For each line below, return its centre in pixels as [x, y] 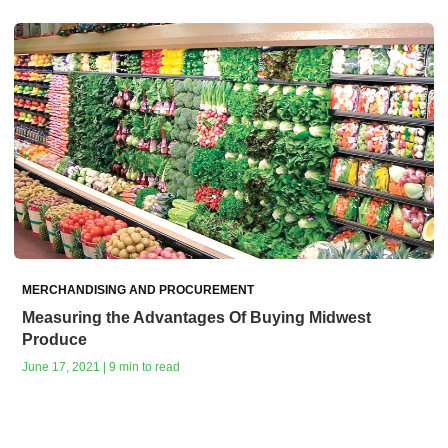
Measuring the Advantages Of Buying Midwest [196, 317]
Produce [54, 339]
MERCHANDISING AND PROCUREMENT [138, 289]
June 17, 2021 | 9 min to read [101, 366]
